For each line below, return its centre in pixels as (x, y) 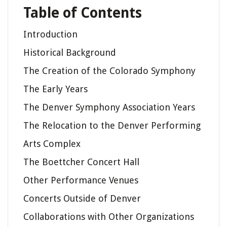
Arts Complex (52, 143)
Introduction (50, 34)
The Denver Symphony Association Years (109, 107)
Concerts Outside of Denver (82, 198)
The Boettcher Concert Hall (81, 162)
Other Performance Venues (81, 180)
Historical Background (70, 52)
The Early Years (55, 89)
